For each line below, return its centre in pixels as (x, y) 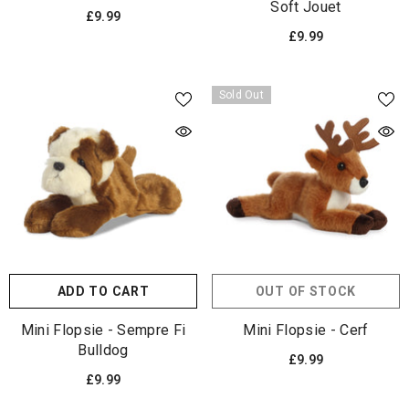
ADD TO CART (103, 291)
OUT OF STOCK (306, 291)
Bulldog (103, 350)
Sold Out (241, 94)
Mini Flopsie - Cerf (306, 330)
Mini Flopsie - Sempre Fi (103, 330)
